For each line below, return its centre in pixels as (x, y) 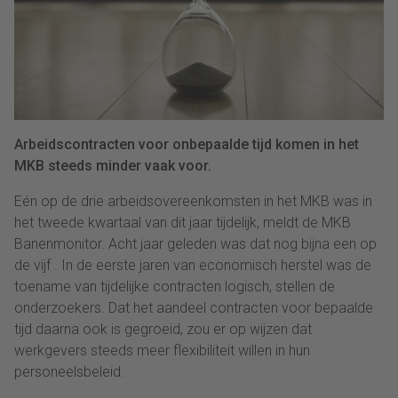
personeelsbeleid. (69, 372)
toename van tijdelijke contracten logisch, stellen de (175, 287)
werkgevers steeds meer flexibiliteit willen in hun (162, 351)
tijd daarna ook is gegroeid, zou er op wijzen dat (163, 330)
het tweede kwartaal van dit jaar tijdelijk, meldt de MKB (183, 223)
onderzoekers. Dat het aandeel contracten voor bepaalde (194, 308)
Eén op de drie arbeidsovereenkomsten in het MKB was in (193, 202)
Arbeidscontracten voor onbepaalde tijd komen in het (187, 145)
